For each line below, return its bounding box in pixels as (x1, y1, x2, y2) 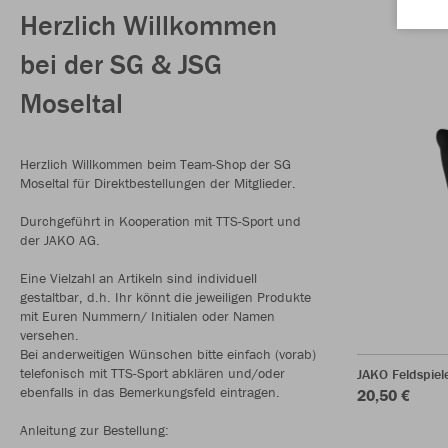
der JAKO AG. (20, 230, 100, 249)
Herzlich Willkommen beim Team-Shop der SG (20, 154, 291, 173)
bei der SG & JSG (20, 46, 222, 81)
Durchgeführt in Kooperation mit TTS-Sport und (20, 211, 301, 230)
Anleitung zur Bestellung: (20, 420, 169, 439)
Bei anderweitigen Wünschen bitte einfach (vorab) (20, 344, 316, 363)
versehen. (20, 325, 79, 344)
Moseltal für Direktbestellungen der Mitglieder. (20, 173, 296, 192)
